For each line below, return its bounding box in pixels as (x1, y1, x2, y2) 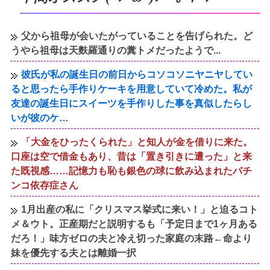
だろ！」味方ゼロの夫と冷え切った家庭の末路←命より (11, 233, 253, 243)
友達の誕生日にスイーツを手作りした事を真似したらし (11, 98, 253, 108)
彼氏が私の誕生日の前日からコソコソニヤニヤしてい (21, 69, 253, 80)
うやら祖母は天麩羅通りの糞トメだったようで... (11, 45, 221, 55)
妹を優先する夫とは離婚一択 (11, 247, 137, 258)
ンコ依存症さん (11, 180, 79, 190)
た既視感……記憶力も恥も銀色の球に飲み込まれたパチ (11, 165, 253, 176)
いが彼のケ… (11, 112, 69, 123)
